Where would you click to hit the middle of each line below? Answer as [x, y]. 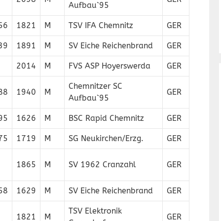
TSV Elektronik [95, 211]
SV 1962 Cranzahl [102, 165]
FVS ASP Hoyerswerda [110, 66]
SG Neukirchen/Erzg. [106, 138]
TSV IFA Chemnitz [101, 25]
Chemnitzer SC [95, 86]
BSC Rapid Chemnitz [106, 118]
